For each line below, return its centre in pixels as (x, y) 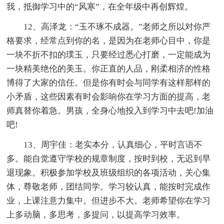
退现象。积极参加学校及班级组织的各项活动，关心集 (109, 172)
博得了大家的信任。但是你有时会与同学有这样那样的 (109, 82)
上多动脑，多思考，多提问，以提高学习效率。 (96, 214)
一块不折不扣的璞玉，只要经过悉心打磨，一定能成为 (109, 54)
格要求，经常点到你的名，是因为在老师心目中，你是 (109, 40)
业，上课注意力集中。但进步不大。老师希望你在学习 (109, 200)
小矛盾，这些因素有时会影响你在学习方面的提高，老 (109, 96)
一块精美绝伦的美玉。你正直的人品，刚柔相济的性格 (109, 68)
